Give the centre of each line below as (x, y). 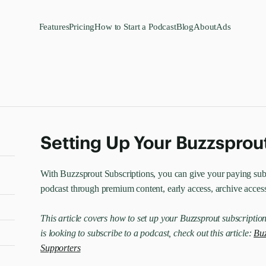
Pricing (82, 27)
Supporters (61, 248)
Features (54, 27)
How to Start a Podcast (135, 27)
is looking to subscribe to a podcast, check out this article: (147, 233)
